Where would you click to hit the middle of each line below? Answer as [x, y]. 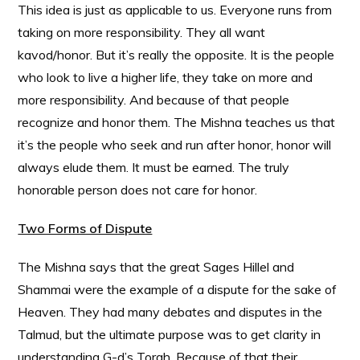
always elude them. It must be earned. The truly [154, 167]
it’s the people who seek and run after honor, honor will [175, 145]
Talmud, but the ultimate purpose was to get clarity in [170, 334]
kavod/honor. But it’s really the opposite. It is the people [176, 55]
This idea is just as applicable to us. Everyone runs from [175, 10]
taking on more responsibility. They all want [142, 32]
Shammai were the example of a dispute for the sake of [178, 289]
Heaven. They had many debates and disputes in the [170, 312]
